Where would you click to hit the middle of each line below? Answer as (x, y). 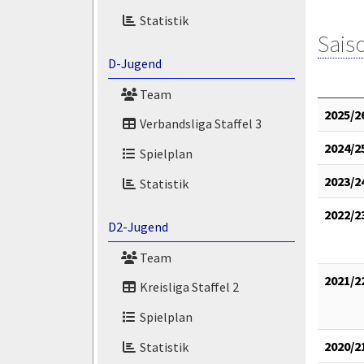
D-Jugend (134, 63)
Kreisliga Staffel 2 (188, 287)
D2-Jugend (138, 226)
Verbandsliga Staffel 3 (199, 124)
